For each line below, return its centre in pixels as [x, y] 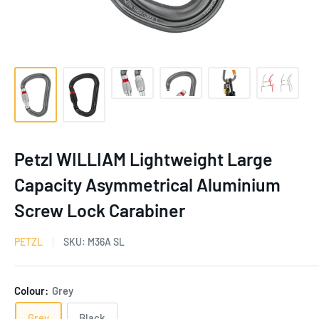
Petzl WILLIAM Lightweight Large [143, 159]
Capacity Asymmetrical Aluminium [147, 184]
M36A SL [106, 242]
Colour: [32, 291]
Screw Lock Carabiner [100, 210]
